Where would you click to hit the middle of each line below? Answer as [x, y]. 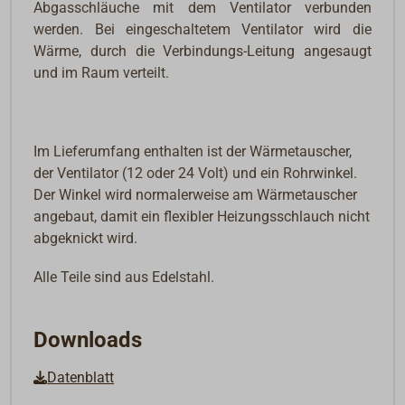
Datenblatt [81, 377]
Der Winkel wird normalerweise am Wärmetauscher [196, 194]
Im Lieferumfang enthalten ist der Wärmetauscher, [193, 151]
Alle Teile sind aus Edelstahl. [124, 277]
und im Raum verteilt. [102, 73]
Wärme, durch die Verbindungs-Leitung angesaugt [202, 52]
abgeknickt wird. [86, 238]
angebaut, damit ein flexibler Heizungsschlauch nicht [202, 216]
